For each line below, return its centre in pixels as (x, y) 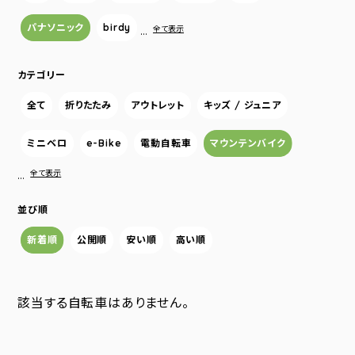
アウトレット (158, 105)
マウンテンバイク (248, 143)
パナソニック (56, 27)
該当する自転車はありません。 (103, 303)
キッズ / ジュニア (242, 105)
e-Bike (104, 143)
